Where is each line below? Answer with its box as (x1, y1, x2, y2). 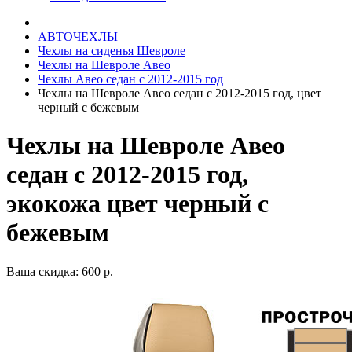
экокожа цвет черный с (6, 189, 269, 218)
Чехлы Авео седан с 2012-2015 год (38, 72, 223, 86)
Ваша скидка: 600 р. (6, 264, 113, 278)
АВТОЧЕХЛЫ (38, 30, 118, 43)
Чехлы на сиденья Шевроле (38, 44, 185, 57)
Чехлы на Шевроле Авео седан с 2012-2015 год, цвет (38, 86, 321, 100)
